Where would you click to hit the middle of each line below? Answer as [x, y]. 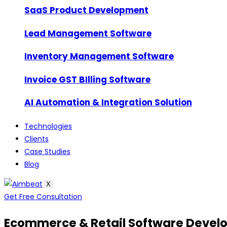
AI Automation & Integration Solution [108, 103]
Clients [36, 139]
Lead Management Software [88, 33]
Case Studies [47, 152]
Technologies [48, 126]
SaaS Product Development [86, 10]
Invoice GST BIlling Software [87, 79]
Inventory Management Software [99, 56]
